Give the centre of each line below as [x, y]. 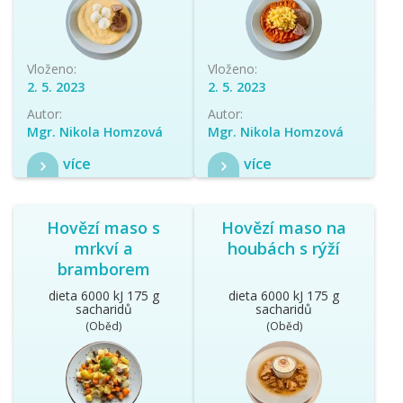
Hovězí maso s [104, 227]
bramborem [103, 269]
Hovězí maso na [284, 227]
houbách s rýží [284, 248]
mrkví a [103, 248]
